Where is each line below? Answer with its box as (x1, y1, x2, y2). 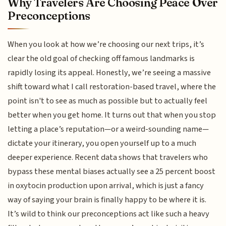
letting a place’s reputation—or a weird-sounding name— (8, 123, 209, 135)
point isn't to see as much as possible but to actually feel (8, 94, 208, 107)
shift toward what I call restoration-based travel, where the (8, 80, 216, 93)
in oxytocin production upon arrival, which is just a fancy (8, 179, 204, 192)
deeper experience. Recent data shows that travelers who (8, 151, 208, 163)
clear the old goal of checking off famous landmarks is (8, 52, 195, 65)
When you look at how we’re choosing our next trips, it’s (8, 38, 205, 50)
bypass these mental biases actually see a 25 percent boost (8, 165, 216, 178)
